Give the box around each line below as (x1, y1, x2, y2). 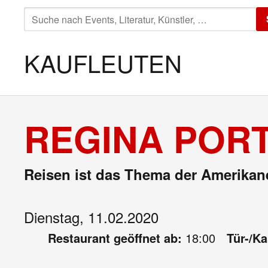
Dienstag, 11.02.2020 (24, 206, 159, 227)
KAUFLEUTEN (24, 45, 182, 80)
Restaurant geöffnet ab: (48, 229, 185, 246)
